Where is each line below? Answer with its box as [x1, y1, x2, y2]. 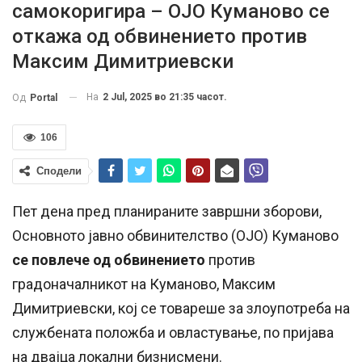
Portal [30, 91, 57, 103]
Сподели [36, 164, 82, 177]
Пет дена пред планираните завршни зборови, [12, 202, 322, 220]
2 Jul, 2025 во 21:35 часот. [103, 90, 227, 103]
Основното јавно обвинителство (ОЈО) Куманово [12, 226, 339, 244]
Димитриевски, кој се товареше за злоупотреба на [12, 299, 350, 317]
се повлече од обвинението [12, 250, 205, 268]
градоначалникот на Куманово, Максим [12, 275, 276, 293]
